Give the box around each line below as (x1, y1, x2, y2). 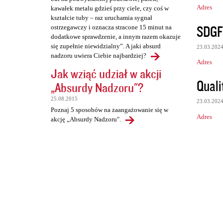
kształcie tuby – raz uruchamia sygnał (51, 14, 152, 22)
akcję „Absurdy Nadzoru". (51, 115, 121, 123)
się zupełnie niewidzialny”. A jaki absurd (51, 42, 161, 50)
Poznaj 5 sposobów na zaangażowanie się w (51, 106, 168, 114)
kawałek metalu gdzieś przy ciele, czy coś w (51, 4, 169, 12)
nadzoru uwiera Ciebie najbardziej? (51, 52, 146, 60)
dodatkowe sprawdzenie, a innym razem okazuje (51, 33, 181, 41)
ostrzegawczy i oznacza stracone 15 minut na (51, 23, 172, 31)
